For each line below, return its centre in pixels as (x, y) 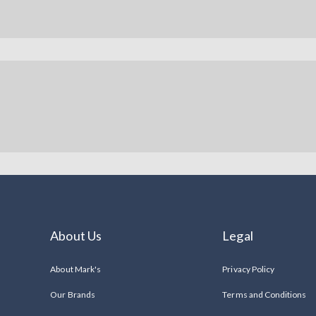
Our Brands (73, 294)
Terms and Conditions (265, 294)
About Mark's (75, 269)
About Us (76, 235)
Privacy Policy (248, 269)
